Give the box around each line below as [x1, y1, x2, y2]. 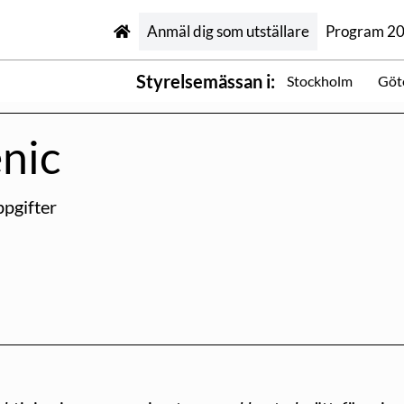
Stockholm [287, 72, 353, 90]
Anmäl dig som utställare [146, 22, 309, 41]
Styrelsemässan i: [135, 69, 275, 92]
